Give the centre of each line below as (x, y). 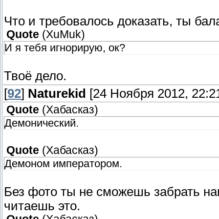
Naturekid (57, 94)
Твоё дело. (35, 76)
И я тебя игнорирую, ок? (65, 48)
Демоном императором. (63, 164)
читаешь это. (42, 206)
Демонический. (42, 123)
